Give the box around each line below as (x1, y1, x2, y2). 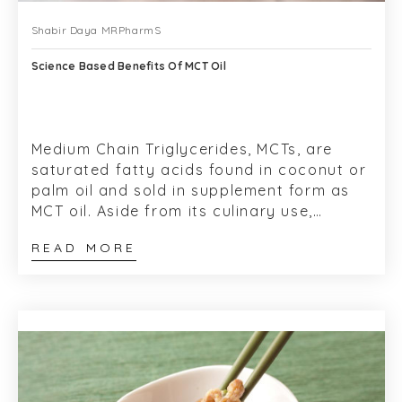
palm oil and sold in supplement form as (31, 181, 350, 200)
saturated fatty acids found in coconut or (31, 161, 367, 179)
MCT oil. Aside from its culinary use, (31, 202, 313, 221)
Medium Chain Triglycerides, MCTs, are (31, 140, 333, 159)
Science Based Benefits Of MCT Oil (31, 59, 226, 74)
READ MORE (31, 240, 137, 257)
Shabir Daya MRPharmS (31, 23, 162, 38)
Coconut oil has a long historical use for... (31, 223, 362, 241)
